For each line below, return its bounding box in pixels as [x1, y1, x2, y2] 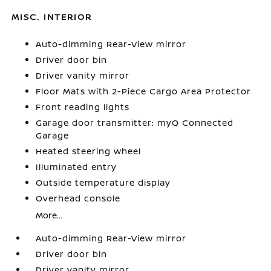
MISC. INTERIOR [11, 11, 93, 22]
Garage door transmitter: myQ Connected [36, 117, 234, 128]
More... [36, 209, 63, 221]
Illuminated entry [36, 161, 117, 172]
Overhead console [36, 192, 121, 204]
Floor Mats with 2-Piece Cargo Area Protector [36, 85, 252, 97]
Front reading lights [36, 101, 130, 113]
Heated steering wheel [36, 145, 142, 157]
